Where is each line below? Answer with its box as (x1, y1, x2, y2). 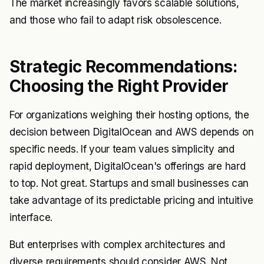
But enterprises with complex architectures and (9, 239, 225, 250)
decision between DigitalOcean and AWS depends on (9, 126, 254, 138)
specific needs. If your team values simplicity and (9, 143, 235, 155)
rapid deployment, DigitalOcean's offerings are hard (9, 160, 246, 172)
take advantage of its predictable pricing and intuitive (9, 194, 254, 206)
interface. (9, 212, 52, 223)
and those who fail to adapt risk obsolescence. (9, 14, 222, 26)
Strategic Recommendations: (9, 57, 237, 77)
